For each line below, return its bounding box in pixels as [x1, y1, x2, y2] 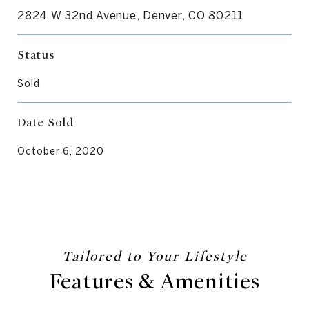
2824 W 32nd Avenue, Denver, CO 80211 [17, 8, 243, 21]
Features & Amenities [49, 268, 260, 295]
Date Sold [17, 114, 74, 130]
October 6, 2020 [17, 145, 104, 157]
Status [17, 47, 54, 62]
